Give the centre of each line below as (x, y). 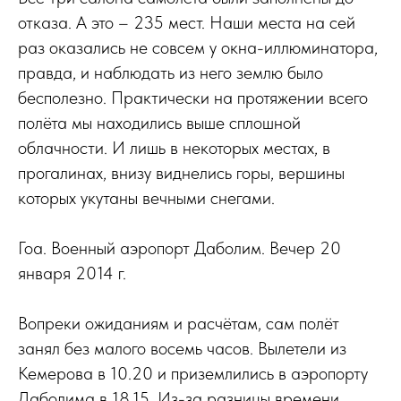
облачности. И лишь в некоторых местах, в (174, 148)
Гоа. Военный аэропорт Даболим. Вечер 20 (179, 248)
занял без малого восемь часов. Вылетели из (182, 348)
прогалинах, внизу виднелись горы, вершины (181, 173)
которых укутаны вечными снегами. (146, 198)
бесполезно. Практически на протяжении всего (193, 98)
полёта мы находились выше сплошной (159, 123)
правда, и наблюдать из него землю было (171, 73)
